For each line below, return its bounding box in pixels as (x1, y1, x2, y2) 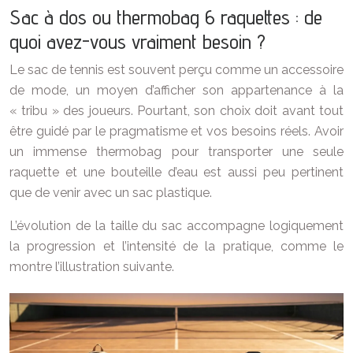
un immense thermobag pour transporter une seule (9, 144, 344, 159)
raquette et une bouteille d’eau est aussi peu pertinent (9, 165, 344, 180)
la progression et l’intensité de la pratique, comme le (9, 239, 344, 254)
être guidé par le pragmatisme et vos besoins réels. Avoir (9, 124, 344, 139)
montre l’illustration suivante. (9, 259, 174, 274)
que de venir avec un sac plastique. (9, 185, 212, 200)
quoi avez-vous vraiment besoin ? (9, 29, 266, 54)
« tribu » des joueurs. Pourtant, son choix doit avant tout (9, 103, 344, 118)
